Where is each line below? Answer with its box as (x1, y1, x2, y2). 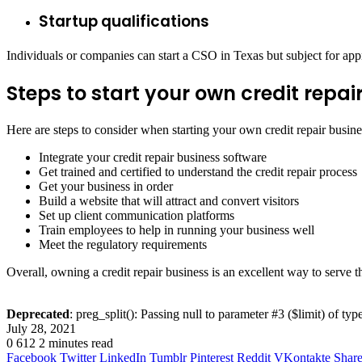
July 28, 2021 (6, 322, 76, 336)
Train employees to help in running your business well (39, 223, 314, 238)
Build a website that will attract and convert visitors (39, 194, 299, 208)
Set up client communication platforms (39, 208, 234, 223)
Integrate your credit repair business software (39, 150, 267, 165)
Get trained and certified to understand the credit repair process (39, 165, 357, 179)
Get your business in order (39, 179, 173, 194)
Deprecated (6, 307, 69, 322)
